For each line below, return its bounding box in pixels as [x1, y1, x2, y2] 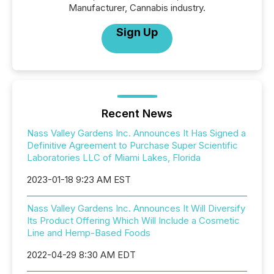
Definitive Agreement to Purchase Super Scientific [27, 139, 238, 151]
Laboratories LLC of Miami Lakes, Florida [27, 152, 201, 163]
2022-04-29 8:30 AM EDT [27, 249, 136, 261]
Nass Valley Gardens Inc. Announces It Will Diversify [27, 202, 245, 214]
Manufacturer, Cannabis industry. [68, 2, 206, 13]
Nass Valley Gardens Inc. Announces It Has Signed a [27, 127, 246, 139]
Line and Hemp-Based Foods [27, 227, 150, 239]
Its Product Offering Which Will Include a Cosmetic [27, 215, 240, 226]
